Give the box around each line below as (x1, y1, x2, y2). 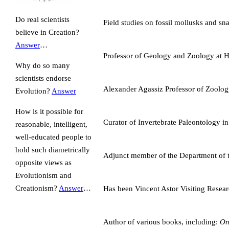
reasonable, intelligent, (15, 120, 87, 128)
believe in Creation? (15, 28, 79, 36)
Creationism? (15, 184, 59, 192)
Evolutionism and (15, 171, 72, 179)
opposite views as (15, 158, 72, 167)
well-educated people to (15, 133, 91, 141)
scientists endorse (15, 74, 71, 82)
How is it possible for (15, 107, 83, 116)
